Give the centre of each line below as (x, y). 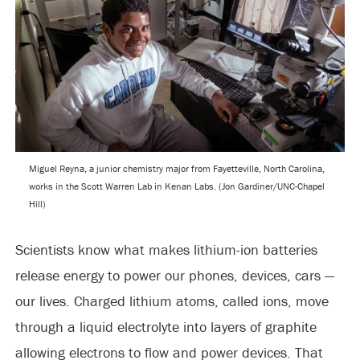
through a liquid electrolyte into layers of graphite (166, 327)
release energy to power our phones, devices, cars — (174, 275)
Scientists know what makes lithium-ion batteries (166, 250)
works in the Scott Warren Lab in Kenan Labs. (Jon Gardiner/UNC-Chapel (176, 186)
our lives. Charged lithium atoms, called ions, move (172, 301)
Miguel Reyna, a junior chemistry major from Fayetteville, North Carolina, (176, 168)
